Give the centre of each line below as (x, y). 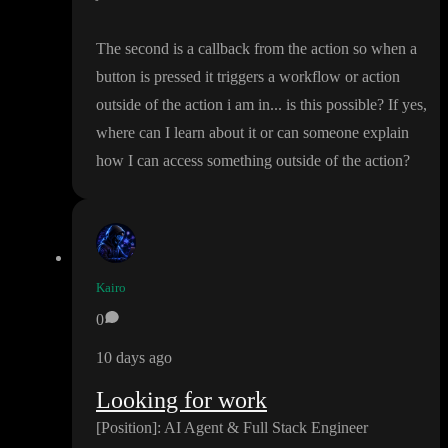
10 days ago (134, 358)
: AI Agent (192, 428)
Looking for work (181, 400)
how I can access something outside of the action (249, 161)
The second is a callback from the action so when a (256, 49)
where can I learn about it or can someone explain (252, 133)
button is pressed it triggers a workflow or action (248, 77)
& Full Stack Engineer (297, 428)
